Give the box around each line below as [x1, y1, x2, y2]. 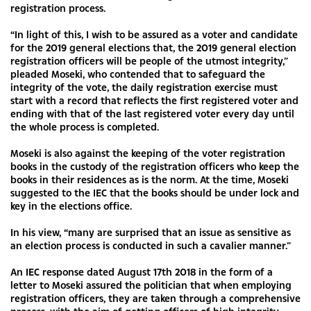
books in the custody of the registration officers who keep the [10, 160, 299, 173]
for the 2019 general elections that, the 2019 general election [10, 41, 296, 54]
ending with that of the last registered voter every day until [10, 107, 294, 120]
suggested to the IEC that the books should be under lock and [10, 186, 299, 199]
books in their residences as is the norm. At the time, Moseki [10, 173, 289, 186]
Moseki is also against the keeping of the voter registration [10, 146, 285, 160]
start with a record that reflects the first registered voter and [10, 94, 299, 107]
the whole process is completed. [10, 120, 159, 133]
